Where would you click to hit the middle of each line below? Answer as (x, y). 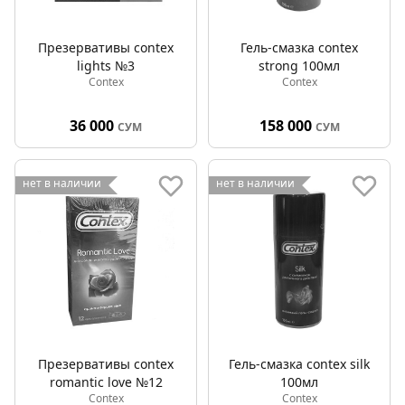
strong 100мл (299, 66)
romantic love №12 (106, 382)
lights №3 (106, 66)
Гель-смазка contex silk (299, 364)
